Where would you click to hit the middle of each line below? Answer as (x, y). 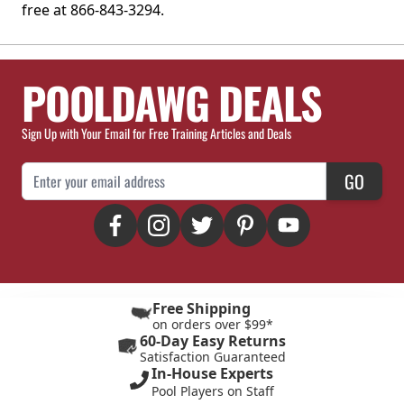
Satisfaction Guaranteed (213, 356)
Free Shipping (202, 308)
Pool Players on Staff (213, 390)
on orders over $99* (213, 324)
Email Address (58, 172)
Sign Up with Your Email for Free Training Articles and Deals (156, 133)
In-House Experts (212, 373)
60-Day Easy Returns (213, 340)
